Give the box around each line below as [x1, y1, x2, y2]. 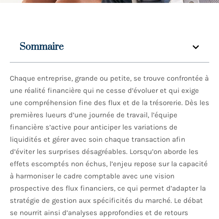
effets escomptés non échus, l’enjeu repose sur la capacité [10, 159, 208, 169]
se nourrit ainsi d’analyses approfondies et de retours [10, 208, 188, 218]
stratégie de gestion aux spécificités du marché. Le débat [10, 196, 203, 205]
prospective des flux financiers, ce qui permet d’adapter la [10, 184, 206, 193]
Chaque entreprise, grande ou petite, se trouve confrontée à [10, 74, 209, 83]
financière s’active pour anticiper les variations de [10, 123, 177, 132]
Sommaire [20, 41, 64, 54]
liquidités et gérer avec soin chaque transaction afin [10, 135, 185, 144]
